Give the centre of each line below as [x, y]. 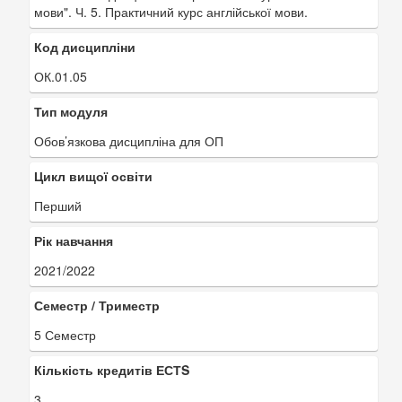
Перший [58, 205]
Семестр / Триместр [97, 305]
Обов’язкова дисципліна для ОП [129, 141]
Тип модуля [71, 111]
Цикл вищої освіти [93, 176]
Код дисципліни [85, 47]
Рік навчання [74, 240]
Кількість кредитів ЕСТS [112, 370]
